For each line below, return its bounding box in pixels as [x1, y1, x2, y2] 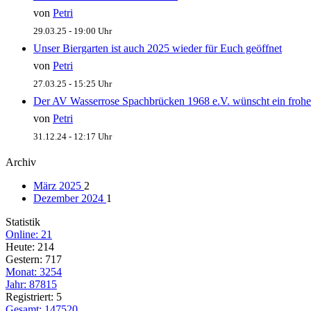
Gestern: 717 [6, 253, 62, 266]
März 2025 [33, 180, 84, 192]
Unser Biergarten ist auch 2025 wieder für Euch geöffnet [33, 42, 282, 55]
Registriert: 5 [6, 291, 62, 303]
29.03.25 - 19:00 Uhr [33, 26, 112, 37]
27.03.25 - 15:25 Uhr [33, 78, 112, 90]
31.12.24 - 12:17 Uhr [33, 131, 112, 142]
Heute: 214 [6, 241, 54, 253]
